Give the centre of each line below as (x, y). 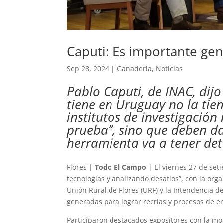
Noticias (169, 69)
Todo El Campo (121, 167)
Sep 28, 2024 (88, 69)
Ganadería (135, 69)
